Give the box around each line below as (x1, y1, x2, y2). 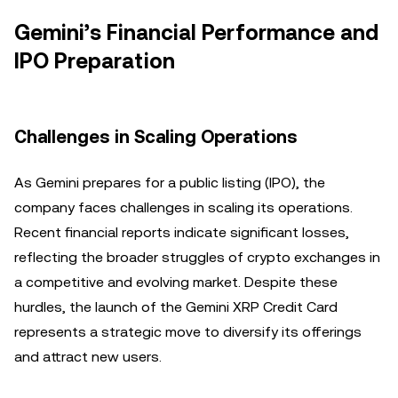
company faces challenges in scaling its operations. (14, 199, 353, 216)
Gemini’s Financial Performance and (14, 20, 378, 45)
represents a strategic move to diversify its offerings (14, 323, 362, 340)
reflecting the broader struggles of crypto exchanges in (14, 249, 380, 266)
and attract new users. (14, 348, 162, 365)
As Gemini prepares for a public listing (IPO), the (14, 174, 325, 191)
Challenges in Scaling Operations (14, 126, 298, 147)
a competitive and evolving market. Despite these (14, 274, 338, 291)
